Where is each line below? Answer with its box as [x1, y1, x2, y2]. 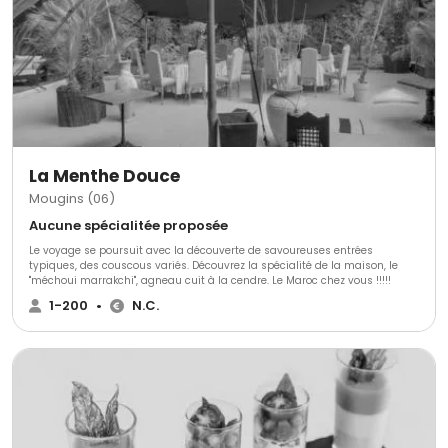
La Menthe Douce [29, 164, 180, 189]
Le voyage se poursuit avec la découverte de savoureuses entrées [29, 243, 373, 259]
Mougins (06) [29, 189, 115, 209]
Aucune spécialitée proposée [29, 216, 228, 236]
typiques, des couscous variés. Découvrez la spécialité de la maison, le [29, 258, 398, 274]
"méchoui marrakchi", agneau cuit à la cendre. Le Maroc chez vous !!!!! [29, 273, 391, 289]
